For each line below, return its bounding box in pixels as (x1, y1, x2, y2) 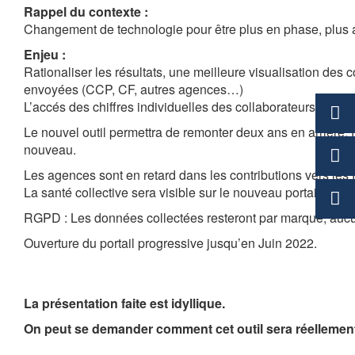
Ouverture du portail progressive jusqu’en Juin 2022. (24, 234, 317, 253)
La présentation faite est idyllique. (24, 294, 225, 313)
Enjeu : (24, 45, 66, 64)
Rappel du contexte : (24, 2, 148, 21)
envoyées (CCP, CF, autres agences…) (24, 80, 243, 99)
